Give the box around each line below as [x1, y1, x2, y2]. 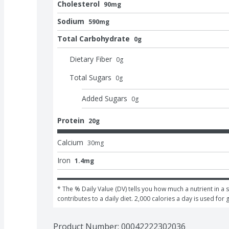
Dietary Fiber [70, 54, 112, 64]
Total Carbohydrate [57, 33, 130, 43]
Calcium [57, 137, 83, 147]
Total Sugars [70, 72, 111, 82]
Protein [57, 115, 84, 125]
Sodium [57, 16, 84, 26]
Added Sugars [82, 93, 127, 103]
